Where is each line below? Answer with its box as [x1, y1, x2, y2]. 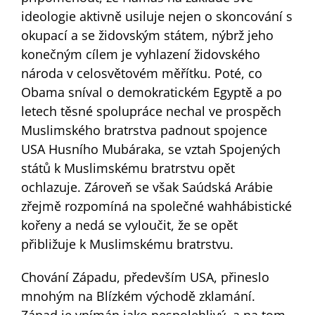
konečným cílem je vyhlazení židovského [20, 45, 260, 63]
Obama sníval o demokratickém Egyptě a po [20, 83, 282, 101]
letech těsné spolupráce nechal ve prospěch [20, 102, 281, 120]
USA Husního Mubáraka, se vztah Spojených [20, 140, 281, 157]
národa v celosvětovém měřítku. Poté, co [20, 64, 262, 82]
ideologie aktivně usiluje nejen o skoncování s [20, 7, 292, 25]
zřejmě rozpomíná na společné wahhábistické [20, 197, 292, 214]
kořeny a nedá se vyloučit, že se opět [20, 216, 238, 233]
